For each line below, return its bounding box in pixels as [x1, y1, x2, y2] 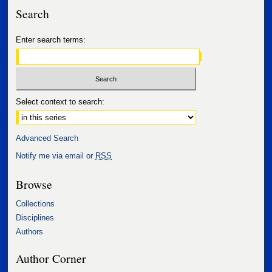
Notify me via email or [16, 151, 96, 161]
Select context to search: [16, 97, 105, 107]
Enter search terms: [16, 35, 86, 44]
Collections [16, 199, 55, 209]
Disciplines [16, 213, 55, 223]
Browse [16, 176, 53, 192]
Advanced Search [16, 134, 79, 143]
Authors [16, 227, 44, 237]
